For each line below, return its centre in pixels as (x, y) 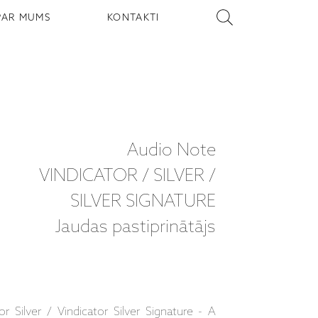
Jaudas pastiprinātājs (136, 227)
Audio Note (172, 150)
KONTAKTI (133, 18)
